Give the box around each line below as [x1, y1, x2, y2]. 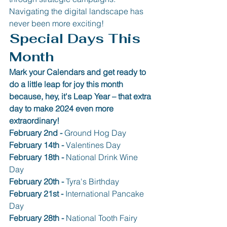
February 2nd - [9, 127, 64, 138]
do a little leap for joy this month [9, 79, 125, 89]
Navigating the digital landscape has [9, 6, 145, 16]
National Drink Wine [66, 152, 140, 162]
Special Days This [9, 29, 144, 47]
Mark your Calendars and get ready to [9, 66, 148, 77]
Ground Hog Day [64, 127, 126, 138]
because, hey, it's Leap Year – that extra [9, 91, 153, 101]
